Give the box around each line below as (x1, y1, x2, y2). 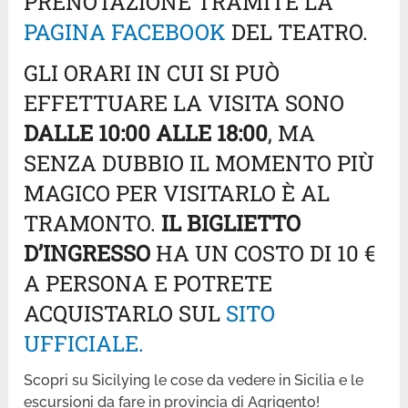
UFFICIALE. (24, 328, 145, 358)
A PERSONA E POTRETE (24, 268, 273, 298)
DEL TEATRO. (226, 16, 369, 46)
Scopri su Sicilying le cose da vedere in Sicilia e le (24, 371, 364, 389)
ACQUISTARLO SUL (24, 298, 227, 328)
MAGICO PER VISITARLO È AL (24, 178, 331, 208)
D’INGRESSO (24, 238, 151, 268)
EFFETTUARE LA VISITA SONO (24, 87, 345, 117)
